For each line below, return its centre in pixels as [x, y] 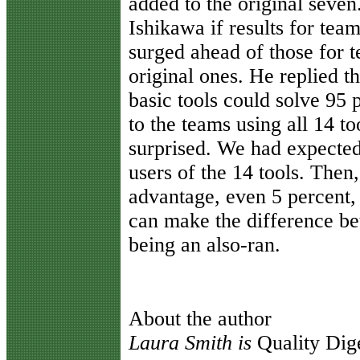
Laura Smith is [193, 343]
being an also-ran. [205, 245]
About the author [200, 319]
